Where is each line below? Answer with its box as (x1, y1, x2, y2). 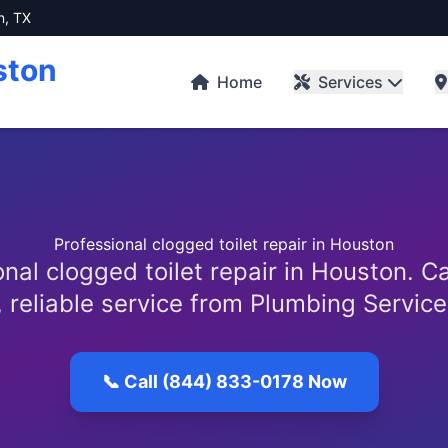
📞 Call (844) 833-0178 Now (101, 371, 347, 392)
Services (318, 72, 383, 92)
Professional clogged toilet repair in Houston (54, 234, 394, 254)
